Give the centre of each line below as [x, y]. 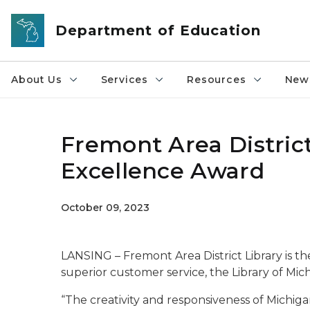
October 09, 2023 [105, 208]
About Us [37, 80]
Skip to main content [62, 15]
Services [125, 80]
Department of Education [158, 30]
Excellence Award [163, 171]
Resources [217, 80]
